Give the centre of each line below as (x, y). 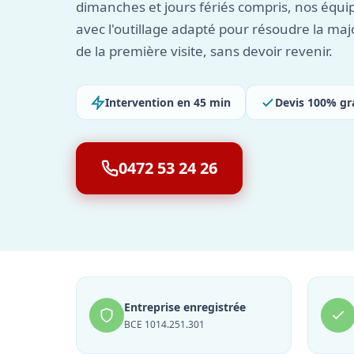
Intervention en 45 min (168, 102)
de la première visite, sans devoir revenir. (204, 51)
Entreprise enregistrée (185, 307)
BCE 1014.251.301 (164, 324)
